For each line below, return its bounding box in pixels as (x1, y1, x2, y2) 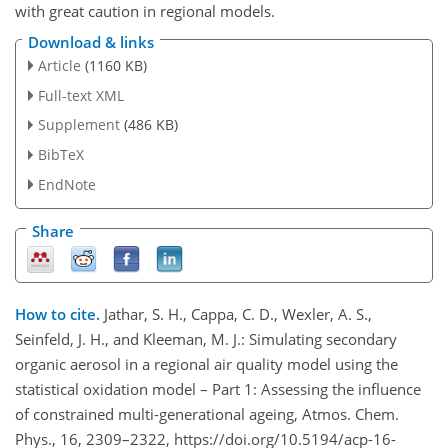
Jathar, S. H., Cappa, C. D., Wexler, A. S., (104, 304, 372, 325)
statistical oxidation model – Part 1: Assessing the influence (15, 379, 421, 400)
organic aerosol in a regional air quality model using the (15, 354, 398, 375)
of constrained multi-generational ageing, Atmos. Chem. (15, 404, 399, 425)
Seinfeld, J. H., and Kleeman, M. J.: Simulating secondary (15, 329, 397, 350)
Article (37, 55, 81, 75)
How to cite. (15, 304, 104, 325)
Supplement (37, 115, 120, 135)
